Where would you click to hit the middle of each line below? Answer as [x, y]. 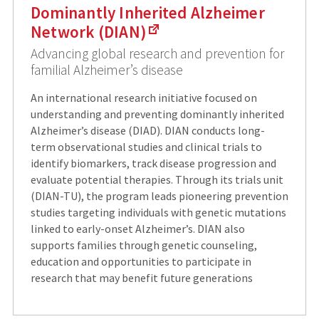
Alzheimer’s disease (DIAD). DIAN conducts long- [147, 131]
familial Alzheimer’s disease [106, 70]
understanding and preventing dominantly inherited [157, 114]
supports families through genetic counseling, [143, 245]
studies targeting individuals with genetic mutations [158, 213]
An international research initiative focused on [143, 98]
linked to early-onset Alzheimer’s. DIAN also [137, 229]
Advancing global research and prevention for [157, 54]
